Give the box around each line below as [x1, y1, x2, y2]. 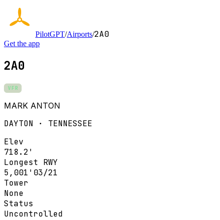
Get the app [4, 39, 40, 48]
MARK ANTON [4, 100, 60, 110]
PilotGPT [35, 30, 65, 38]
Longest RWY [4, 157, 58, 167]
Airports [67, 30, 92, 38]
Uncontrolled [4, 208, 63, 219]
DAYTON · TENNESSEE [4, 118, 92, 129]
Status [4, 198, 33, 209]
